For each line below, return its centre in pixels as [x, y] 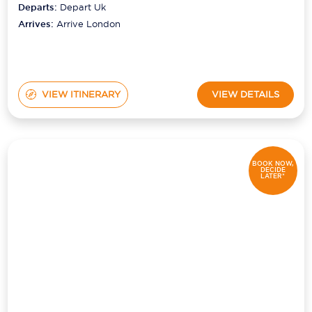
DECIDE [273, 170]
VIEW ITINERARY [81, 94]
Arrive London [89, 23]
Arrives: [38, 24]
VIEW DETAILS [245, 94]
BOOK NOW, [273, 164]
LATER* [273, 177]
